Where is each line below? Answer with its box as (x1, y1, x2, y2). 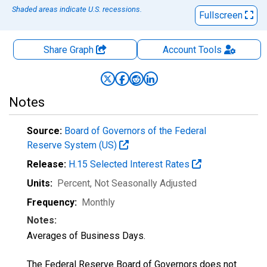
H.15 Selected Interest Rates (69, 159, 192, 170)
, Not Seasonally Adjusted (90, 178, 197, 189)
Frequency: (27, 197, 77, 208)
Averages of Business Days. (27, 230, 145, 241)
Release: (27, 159, 66, 170)
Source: (27, 125, 62, 136)
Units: (27, 178, 52, 189)
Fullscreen (199, 10, 245, 21)
